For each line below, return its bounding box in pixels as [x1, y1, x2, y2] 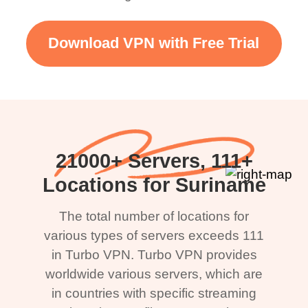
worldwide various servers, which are [45, 266, 263, 281]
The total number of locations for [59, 208, 249, 223]
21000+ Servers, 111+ [55, 149, 253, 172]
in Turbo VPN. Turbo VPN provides [51, 247, 257, 262]
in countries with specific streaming [52, 285, 256, 300]
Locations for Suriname [42, 173, 266, 196]
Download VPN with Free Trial [48, 35, 260, 52]
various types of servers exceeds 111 [44, 228, 264, 243]
